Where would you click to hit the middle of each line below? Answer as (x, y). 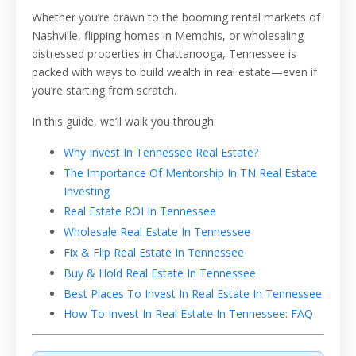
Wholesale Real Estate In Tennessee (157, 232)
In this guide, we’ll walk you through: (124, 121)
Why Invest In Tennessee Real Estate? (161, 152)
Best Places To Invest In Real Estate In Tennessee (193, 293)
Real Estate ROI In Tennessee (140, 211)
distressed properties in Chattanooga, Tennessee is (164, 53)
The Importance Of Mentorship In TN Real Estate (190, 172)
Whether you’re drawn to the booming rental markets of (176, 17)
